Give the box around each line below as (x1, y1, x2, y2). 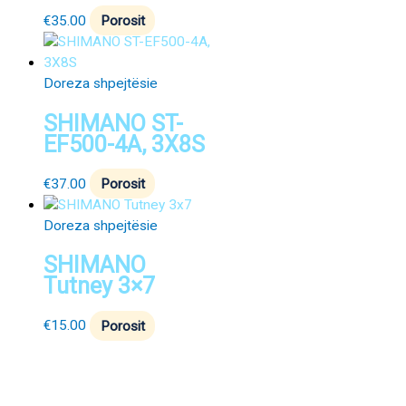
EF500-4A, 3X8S (43, 130, 205, 158)
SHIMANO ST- (43, 110, 183, 137)
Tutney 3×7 (43, 273, 155, 300)
